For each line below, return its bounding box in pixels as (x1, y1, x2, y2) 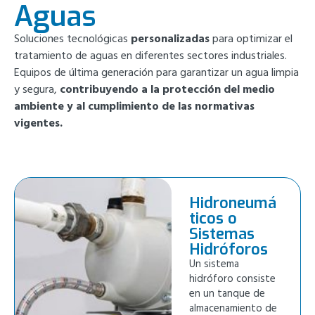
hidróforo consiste (189, 271, 276, 288)
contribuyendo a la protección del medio (60, 81, 275, 99)
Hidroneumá (189, 193, 277, 214)
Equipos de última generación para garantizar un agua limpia (14, 64, 299, 82)
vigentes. (14, 115, 63, 133)
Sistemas (189, 224, 255, 245)
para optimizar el (210, 30, 292, 49)
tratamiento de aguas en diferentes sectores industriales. (14, 47, 287, 65)
